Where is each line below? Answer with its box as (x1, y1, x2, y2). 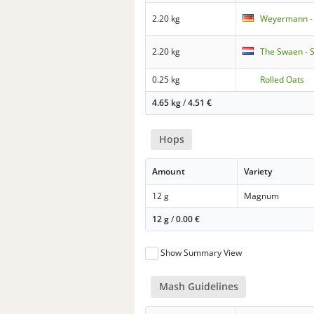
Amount (152, 165, 186, 178)
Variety (244, 165, 273, 178)
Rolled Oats (260, 74, 305, 86)
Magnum (244, 190, 280, 203)
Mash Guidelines (158, 280, 238, 294)
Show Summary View (161, 247, 243, 259)
